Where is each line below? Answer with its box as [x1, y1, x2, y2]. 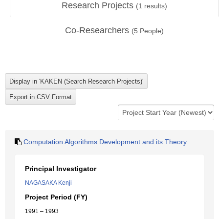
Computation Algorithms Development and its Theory [23, 138, 187, 146]
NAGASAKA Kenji [25, 179, 72, 186]
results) [142, 2, 167, 10]
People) [138, 27, 164, 35]
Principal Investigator [25, 165, 96, 173]
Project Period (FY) [25, 193, 88, 201]
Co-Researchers [65, 25, 131, 35]
